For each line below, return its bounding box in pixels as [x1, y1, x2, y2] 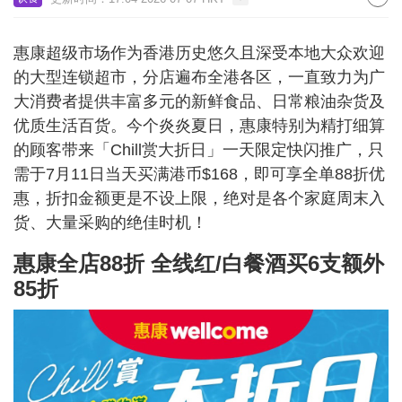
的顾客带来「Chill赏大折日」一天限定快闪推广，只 [13, 141, 384, 159]
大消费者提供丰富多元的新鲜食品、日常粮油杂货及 [13, 92, 385, 110]
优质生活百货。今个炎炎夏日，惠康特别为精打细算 [13, 117, 385, 135]
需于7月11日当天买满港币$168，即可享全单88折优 [13, 165, 385, 183]
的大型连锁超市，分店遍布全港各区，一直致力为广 [13, 68, 385, 86]
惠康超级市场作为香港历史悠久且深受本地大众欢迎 [13, 44, 385, 62]
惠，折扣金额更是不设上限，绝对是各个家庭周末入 [13, 189, 385, 207]
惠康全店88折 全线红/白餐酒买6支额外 [13, 251, 384, 275]
